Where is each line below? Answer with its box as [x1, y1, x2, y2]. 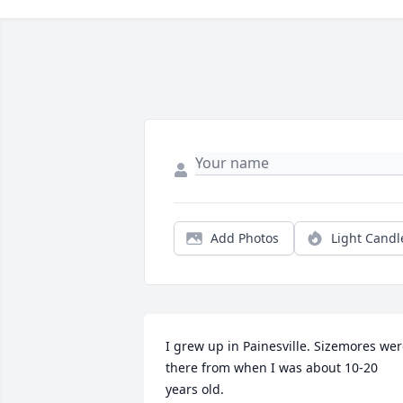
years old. [166, 381, 224, 398]
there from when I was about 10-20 [166, 359, 378, 376]
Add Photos [210, 229, 279, 246]
